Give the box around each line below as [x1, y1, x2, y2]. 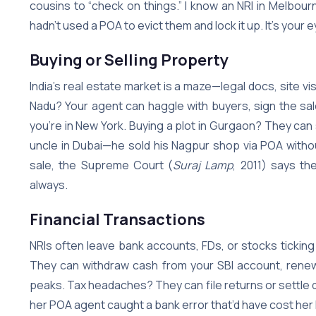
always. [30, 176, 68, 193]
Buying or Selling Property [30, 49, 229, 71]
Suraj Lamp [173, 157, 233, 173]
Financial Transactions [30, 208, 205, 230]
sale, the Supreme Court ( [30, 157, 174, 173]
